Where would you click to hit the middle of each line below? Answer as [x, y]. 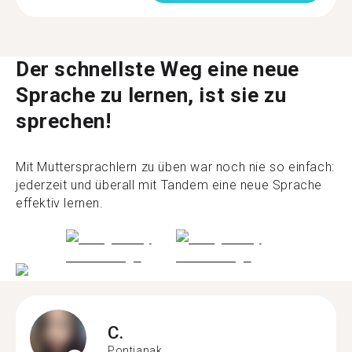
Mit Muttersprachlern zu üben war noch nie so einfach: [175, 167]
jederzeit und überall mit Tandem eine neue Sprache [169, 185]
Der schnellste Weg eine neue [158, 69]
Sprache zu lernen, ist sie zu [151, 95]
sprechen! [64, 121]
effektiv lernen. [60, 203]
